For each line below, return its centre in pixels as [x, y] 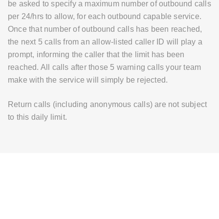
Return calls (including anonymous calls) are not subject [108, 104]
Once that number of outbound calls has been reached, [105, 29]
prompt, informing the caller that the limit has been [96, 54]
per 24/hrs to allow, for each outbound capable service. [105, 16]
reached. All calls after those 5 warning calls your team [105, 67]
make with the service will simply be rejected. [88, 80]
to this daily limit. [37, 117]
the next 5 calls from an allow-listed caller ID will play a [105, 42]
